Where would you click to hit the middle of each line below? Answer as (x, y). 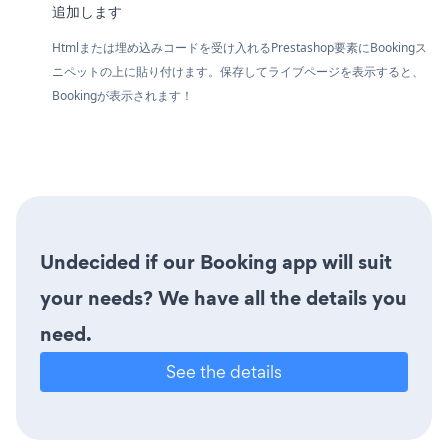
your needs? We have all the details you (223, 298)
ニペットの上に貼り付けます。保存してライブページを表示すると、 (238, 71)
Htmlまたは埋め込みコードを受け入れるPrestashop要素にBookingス (239, 47)
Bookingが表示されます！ (122, 95)
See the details (224, 371)
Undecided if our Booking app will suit (216, 262)
